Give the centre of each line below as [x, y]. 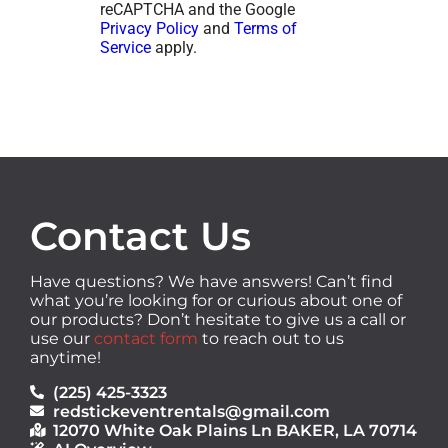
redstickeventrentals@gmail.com [191, 411]
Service [125, 47]
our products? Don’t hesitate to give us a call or [218, 319]
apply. [174, 47]
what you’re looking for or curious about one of [216, 300]
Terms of [265, 28]
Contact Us [140, 235]
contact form [146, 338]
